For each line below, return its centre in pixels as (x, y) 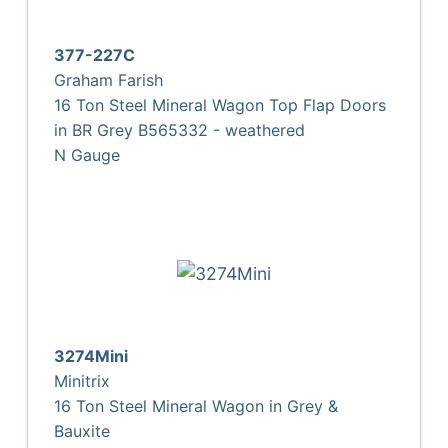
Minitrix (82, 380)
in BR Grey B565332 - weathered (180, 129)
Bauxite (82, 430)
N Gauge (87, 154)
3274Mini (91, 355)
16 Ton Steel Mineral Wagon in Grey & (196, 405)
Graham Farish (109, 79)
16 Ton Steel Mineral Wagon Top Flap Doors (220, 104)
